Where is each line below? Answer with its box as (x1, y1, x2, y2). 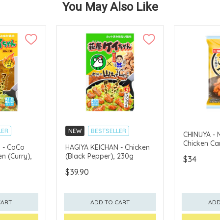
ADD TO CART (90, 198, 130, 206)
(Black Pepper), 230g (65, 151, 134, 161)
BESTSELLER (91, 127, 126, 135)
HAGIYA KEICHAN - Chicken (65, 142, 150, 152)
